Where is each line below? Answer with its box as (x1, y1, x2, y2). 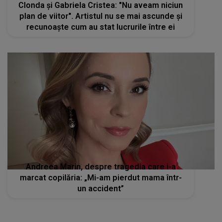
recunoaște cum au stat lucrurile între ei (26, 22, 175, 32)
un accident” (77, 183, 124, 193)
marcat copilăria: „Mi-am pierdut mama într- (19, 172, 182, 182)
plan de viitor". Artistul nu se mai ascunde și (19, 11, 182, 21)
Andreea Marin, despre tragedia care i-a (25, 162, 176, 171)
